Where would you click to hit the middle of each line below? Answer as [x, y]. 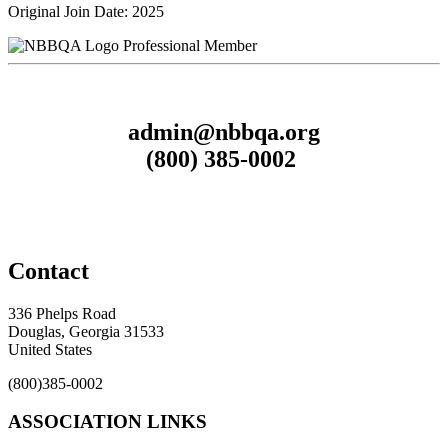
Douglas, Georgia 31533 [86, 331]
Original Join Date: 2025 [86, 11]
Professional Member [190, 45]
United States [50, 349]
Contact [48, 270]
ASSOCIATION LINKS [107, 422]
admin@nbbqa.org [224, 131]
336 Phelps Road [62, 313]
